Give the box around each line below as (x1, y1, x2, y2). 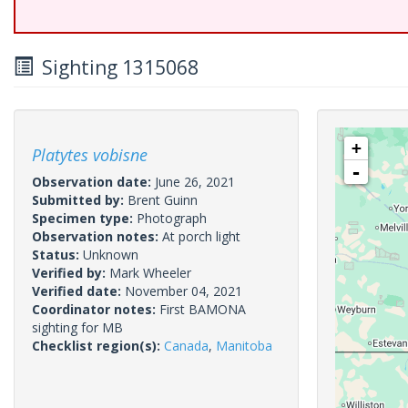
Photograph (137, 209, 207, 227)
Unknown (83, 246, 138, 263)
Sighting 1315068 (33, 55, 199, 80)
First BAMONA (159, 301, 246, 318)
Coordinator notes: (32, 301, 159, 318)
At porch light (162, 228, 240, 245)
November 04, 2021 (125, 282, 242, 300)
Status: (32, 246, 83, 263)
